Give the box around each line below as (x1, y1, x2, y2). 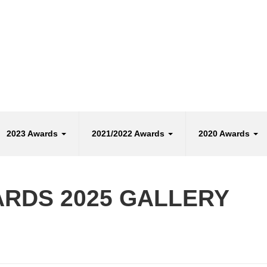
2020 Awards (198, 129, 252, 139)
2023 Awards (6, 129, 60, 139)
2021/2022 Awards (91, 129, 167, 139)
